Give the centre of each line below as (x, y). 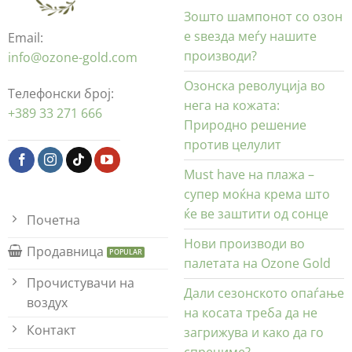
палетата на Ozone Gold (257, 264)
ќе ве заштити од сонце (256, 214)
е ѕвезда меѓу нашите (250, 37)
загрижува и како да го (253, 333)
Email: (25, 38)
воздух (47, 302)
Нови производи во (244, 244)
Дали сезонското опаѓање (264, 293)
